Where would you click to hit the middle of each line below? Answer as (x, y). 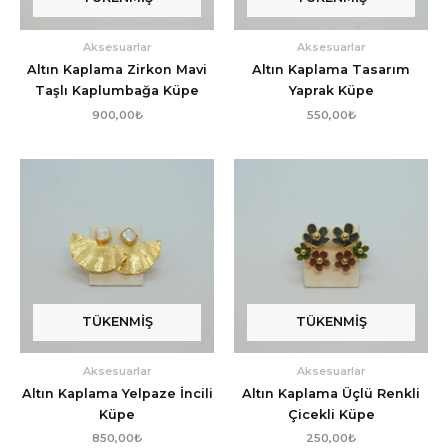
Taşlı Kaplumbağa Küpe (117, 91)
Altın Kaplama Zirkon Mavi (117, 70)
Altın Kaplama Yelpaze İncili (117, 394)
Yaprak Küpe (331, 91)
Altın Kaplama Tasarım (331, 70)
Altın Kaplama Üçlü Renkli (331, 394)
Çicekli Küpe (331, 415)
